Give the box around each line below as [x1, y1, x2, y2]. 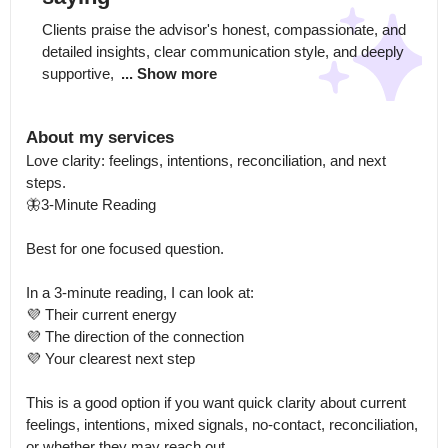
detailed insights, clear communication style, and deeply [42, 43, 404, 60]
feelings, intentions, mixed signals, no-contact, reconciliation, [26, 416, 418, 433]
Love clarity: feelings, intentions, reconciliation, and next [26, 152, 386, 169]
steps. [26, 174, 66, 191]
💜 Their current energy [26, 306, 177, 323]
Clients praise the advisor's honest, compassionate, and [42, 21, 406, 38]
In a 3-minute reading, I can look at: [26, 284, 254, 301]
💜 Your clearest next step [26, 350, 195, 367]
